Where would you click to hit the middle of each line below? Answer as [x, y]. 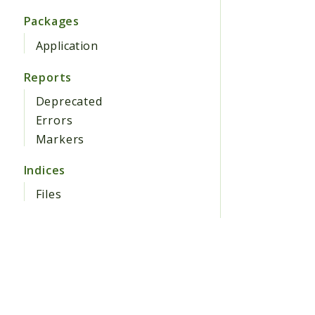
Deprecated [69, 101]
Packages [51, 21]
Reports [48, 77]
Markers [60, 139]
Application [66, 45]
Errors [54, 120]
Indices [45, 170]
